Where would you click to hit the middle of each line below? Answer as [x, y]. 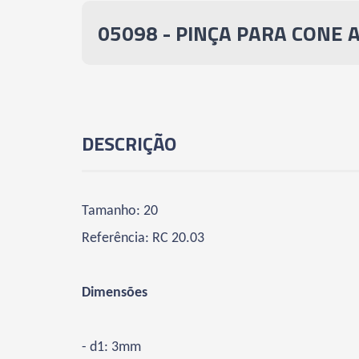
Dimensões [115, 293]
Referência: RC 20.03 [143, 238]
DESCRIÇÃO [129, 143]
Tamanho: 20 [120, 211]
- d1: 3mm [111, 347]
